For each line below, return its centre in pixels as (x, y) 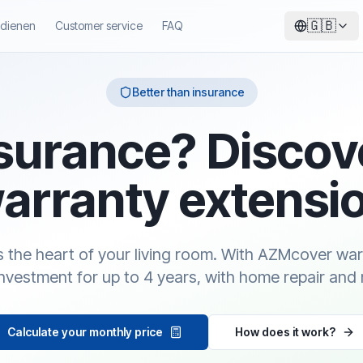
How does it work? (285, 332)
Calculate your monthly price (85, 332)
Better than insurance (188, 92)
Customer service (98, 26)
